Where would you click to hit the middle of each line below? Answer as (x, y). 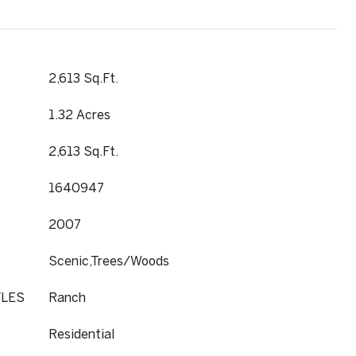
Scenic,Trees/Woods (109, 261)
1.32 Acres (79, 114)
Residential (81, 334)
